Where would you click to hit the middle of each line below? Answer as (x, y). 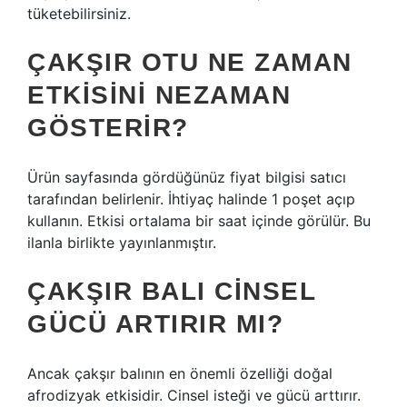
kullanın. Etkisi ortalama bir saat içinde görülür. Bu (199, 221)
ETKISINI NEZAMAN (159, 95)
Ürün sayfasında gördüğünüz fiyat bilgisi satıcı (187, 177)
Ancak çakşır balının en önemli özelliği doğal (180, 373)
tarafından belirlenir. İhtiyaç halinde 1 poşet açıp (191, 199)
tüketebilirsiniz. (79, 14)
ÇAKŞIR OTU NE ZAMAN (190, 62)
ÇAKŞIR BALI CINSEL (171, 291)
